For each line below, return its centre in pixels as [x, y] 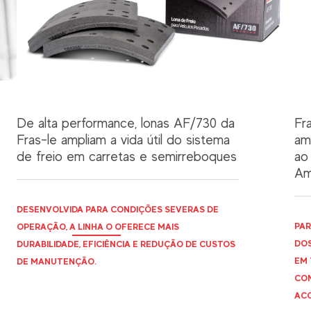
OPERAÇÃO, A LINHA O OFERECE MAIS [98, 226]
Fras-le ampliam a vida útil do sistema [123, 140]
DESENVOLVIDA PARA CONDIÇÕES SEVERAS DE [118, 209]
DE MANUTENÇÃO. [57, 261]
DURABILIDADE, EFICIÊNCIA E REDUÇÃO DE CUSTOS [126, 244]
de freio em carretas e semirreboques [127, 156]
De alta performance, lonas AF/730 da [126, 123]
